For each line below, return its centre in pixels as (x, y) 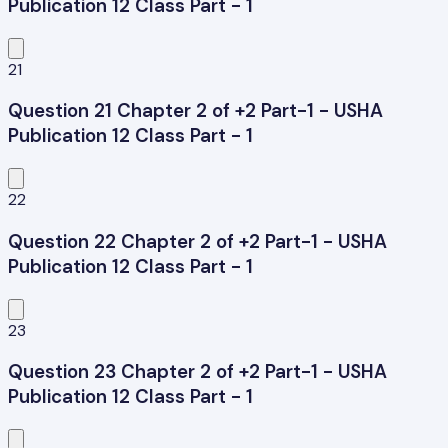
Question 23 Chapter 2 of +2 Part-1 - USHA (197, 372)
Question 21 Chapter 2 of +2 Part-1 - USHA (195, 111)
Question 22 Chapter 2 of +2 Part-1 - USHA (197, 241)
